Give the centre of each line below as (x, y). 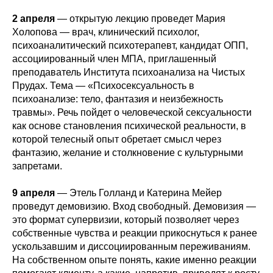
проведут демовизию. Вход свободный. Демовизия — (134, 206)
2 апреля (34, 18)
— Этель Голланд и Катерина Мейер (140, 193)
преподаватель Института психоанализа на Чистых (129, 72)
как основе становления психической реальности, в (129, 126)
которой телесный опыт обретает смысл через (117, 139)
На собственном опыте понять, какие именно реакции (134, 260)
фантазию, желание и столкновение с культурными (128, 152)
